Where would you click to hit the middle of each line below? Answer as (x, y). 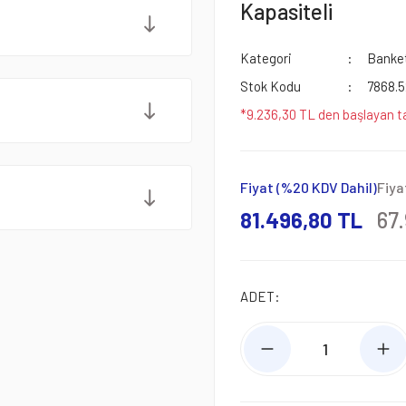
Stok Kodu (271, 86)
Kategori (266, 58)
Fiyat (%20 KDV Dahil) (309, 187)
